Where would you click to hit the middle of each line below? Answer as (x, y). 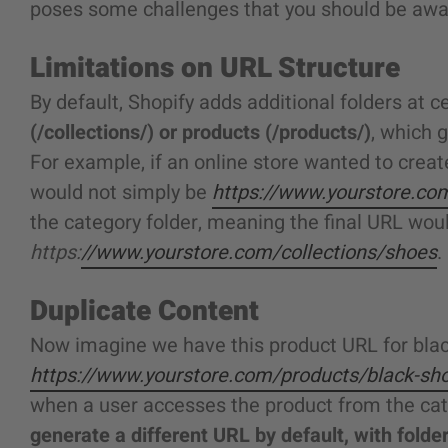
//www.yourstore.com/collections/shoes (259, 252)
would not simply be (121, 192)
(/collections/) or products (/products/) (200, 132)
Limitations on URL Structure (215, 68)
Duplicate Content (144, 311)
